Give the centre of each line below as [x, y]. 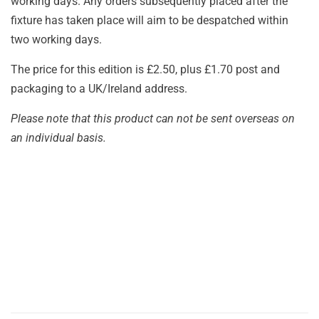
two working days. [56, 39]
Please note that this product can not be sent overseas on [153, 118]
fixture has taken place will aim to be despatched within [150, 20]
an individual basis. [58, 137]
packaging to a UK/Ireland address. [99, 88]
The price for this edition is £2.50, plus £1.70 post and [145, 69]
